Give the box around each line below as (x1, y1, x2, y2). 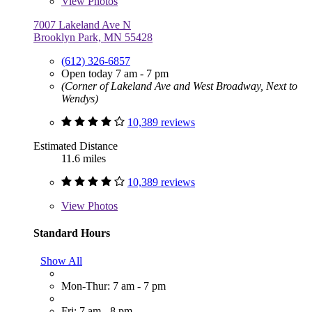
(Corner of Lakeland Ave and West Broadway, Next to (61, 80, 297, 93)
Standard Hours (33, 227, 110, 240)
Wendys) (61, 93, 98, 105)
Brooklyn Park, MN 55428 (33, 31, 153, 44)
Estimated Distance (33, 140, 118, 153)
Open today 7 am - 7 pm (61, 68, 169, 80)
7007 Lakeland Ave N (33, 19, 131, 31)
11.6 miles (61, 153, 106, 165)
